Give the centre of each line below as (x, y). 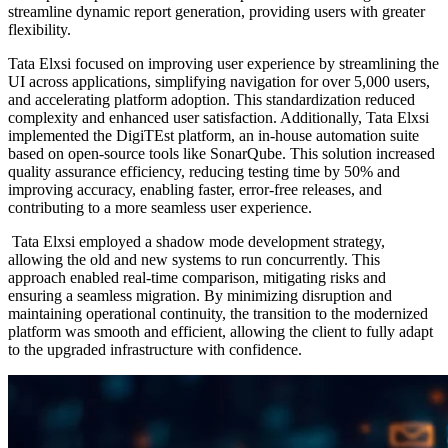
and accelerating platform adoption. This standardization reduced (211, 100)
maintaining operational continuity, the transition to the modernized (218, 314)
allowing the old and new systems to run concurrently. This (194, 260)
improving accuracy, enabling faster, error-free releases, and (195, 190)
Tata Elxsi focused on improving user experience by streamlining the (223, 64)
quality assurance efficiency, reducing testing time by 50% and (204, 172)
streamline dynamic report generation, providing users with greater (216, 12)
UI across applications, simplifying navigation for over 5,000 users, (219, 82)
